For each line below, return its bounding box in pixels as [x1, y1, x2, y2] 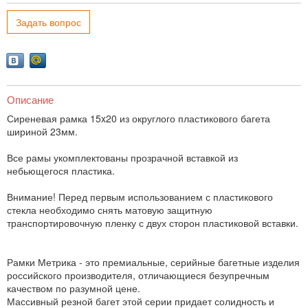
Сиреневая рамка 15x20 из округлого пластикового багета [7, 111, 270, 126]
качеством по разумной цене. [7, 281, 140, 296]
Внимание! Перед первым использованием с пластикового [7, 190, 273, 204]
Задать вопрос [16, 15, 81, 30]
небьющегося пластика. [7, 164, 115, 178]
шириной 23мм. [7, 124, 78, 139]
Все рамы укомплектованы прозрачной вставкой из [7, 151, 238, 165]
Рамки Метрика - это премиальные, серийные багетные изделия [7, 255, 300, 269]
